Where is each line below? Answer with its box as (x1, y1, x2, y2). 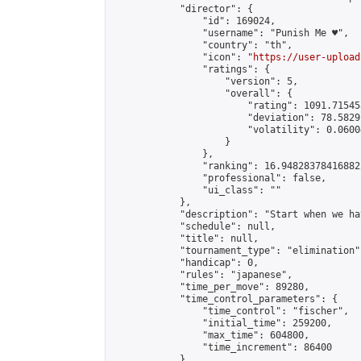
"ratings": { (112, 64, 270, 75)
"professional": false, (112, 172, 326, 184)
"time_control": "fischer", (112, 305, 349, 317)
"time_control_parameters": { (112, 293, 338, 305)
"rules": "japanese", (112, 269, 293, 280)
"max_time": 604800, (112, 330, 309, 341)
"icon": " (112, 52, 253, 63)
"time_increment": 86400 (112, 342, 332, 353)
